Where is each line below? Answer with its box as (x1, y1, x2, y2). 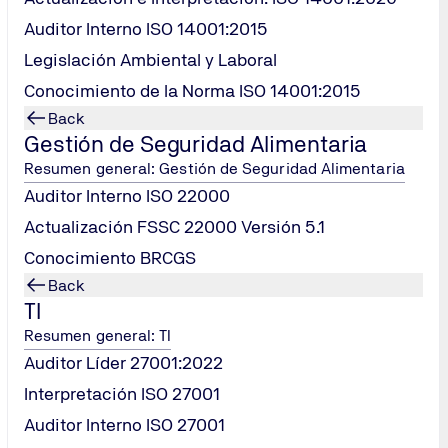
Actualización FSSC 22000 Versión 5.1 (24, 216, 325, 237)
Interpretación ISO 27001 (24, 383, 220, 404)
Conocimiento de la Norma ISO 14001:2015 (24, 80, 361, 101)
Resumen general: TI (24, 326, 172, 345)
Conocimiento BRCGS (24, 247, 196, 268)
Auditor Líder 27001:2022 (24, 352, 223, 373)
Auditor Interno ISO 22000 (24, 185, 230, 206)
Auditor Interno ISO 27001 (24, 414, 225, 435)
